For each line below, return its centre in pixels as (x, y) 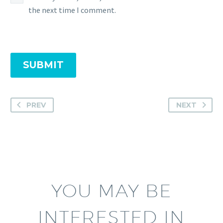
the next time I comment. (72, 10)
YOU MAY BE (111, 190)
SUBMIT (43, 65)
